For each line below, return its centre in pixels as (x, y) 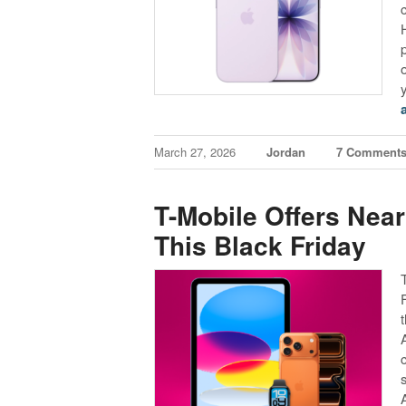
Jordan (286, 152)
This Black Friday (261, 245)
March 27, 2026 (197, 152)
